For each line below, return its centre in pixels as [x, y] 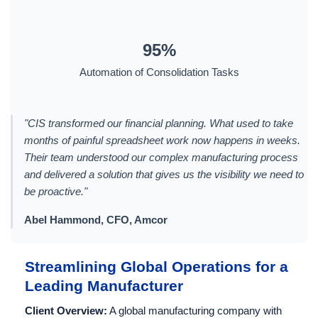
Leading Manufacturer [104, 286]
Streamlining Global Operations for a [157, 267]
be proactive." [56, 192]
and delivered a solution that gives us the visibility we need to [164, 175]
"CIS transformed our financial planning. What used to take [159, 124]
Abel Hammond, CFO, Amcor [96, 220]
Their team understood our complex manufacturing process [161, 158]
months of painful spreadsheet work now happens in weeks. [162, 141]
